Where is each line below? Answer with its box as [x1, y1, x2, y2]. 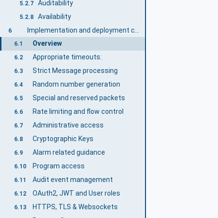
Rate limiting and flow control [32, 108, 124, 116]
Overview [32, 39, 62, 48]
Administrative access [32, 121, 104, 129]
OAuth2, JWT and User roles [32, 189, 120, 197]
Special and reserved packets [32, 94, 125, 102]
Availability [38, 12, 72, 20]
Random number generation [32, 80, 120, 89]
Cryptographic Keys [32, 135, 93, 143]
